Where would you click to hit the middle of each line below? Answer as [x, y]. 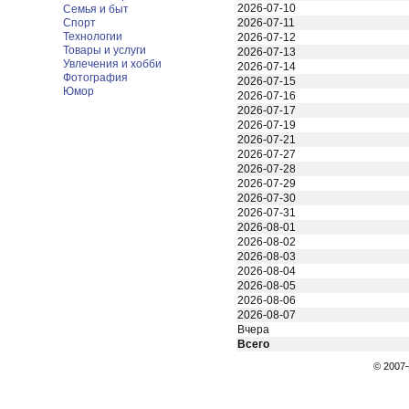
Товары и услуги [105, 50]
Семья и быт [96, 9]
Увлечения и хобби [112, 64]
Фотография [95, 78]
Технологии [93, 37]
